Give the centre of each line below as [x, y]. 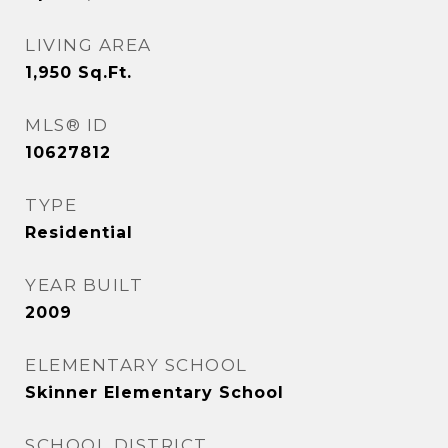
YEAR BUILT [84, 285]
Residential [79, 232]
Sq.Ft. [105, 72]
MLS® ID [67, 125]
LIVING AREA [88, 45]
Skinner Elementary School [154, 392]
